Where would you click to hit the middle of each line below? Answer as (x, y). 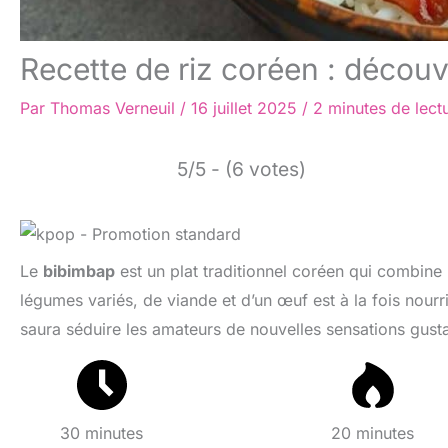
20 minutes (373, 433)
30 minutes (102, 433)
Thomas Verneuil (115, 107)
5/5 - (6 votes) (241, 168)
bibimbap (79, 271)
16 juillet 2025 (246, 107)
